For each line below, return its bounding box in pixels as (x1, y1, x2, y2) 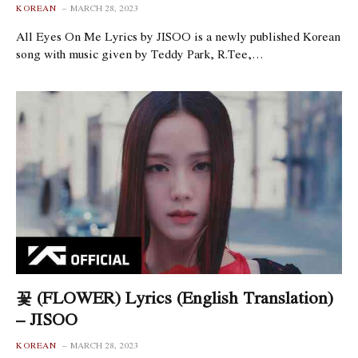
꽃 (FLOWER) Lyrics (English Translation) (16, 284, 333, 310)
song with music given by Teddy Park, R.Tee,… (16, 44, 264, 62)
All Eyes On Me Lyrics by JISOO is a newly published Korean (16, 26, 340, 45)
